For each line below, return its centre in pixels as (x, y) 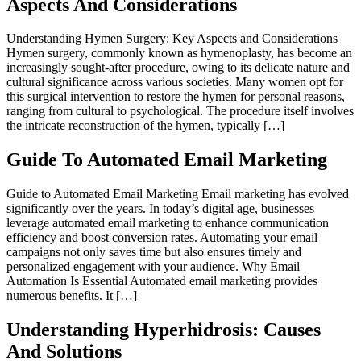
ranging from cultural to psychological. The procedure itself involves (180, 111)
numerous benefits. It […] (72, 296)
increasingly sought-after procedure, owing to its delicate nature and (178, 68)
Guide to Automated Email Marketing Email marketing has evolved (178, 194)
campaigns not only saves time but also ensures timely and (154, 252)
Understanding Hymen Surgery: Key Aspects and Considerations (172, 39)
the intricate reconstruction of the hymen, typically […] (145, 126)
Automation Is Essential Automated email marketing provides (162, 281)
